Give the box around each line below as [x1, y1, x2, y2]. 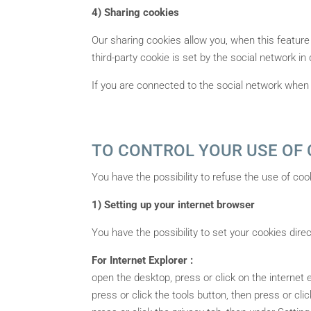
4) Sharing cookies [92, 6, 179, 19]
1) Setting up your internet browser [92, 198, 255, 211]
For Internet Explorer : [92, 253, 193, 267]
